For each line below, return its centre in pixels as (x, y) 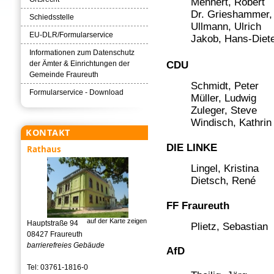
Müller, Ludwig (212, 98)
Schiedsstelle (52, 17)
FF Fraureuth (198, 206)
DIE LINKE (192, 147)
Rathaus (44, 150)
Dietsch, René (211, 181)
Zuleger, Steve (212, 110)
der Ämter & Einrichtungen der (80, 64)
